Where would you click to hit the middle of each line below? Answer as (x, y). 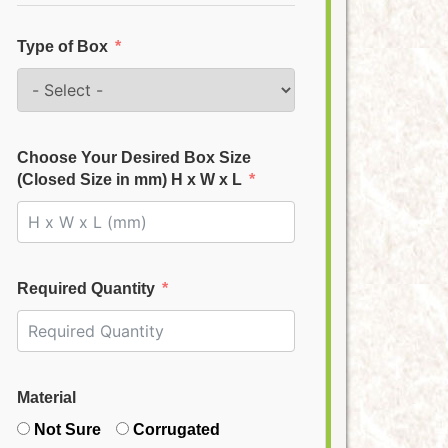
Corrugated (176, 429)
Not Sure (67, 429)
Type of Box (62, 46)
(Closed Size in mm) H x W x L (129, 179)
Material (46, 397)
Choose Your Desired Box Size (134, 157)
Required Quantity (86, 288)
